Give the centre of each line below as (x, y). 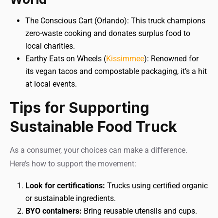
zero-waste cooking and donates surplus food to (108, 33)
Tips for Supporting (80, 108)
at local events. (51, 84)
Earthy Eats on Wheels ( (66, 59)
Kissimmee (125, 59)
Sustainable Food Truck (93, 127)
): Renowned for (171, 59)
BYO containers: (54, 211)
